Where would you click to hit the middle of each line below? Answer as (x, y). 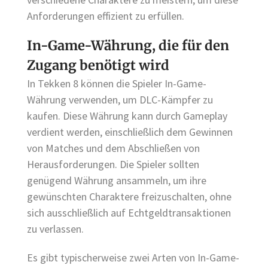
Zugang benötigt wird (98, 66)
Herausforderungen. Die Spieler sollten (113, 165)
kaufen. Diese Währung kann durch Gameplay (127, 116)
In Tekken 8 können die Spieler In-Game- (117, 84)
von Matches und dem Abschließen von (113, 148)
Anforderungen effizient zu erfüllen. (106, 16)
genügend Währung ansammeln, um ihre (117, 181)
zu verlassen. (55, 229)
